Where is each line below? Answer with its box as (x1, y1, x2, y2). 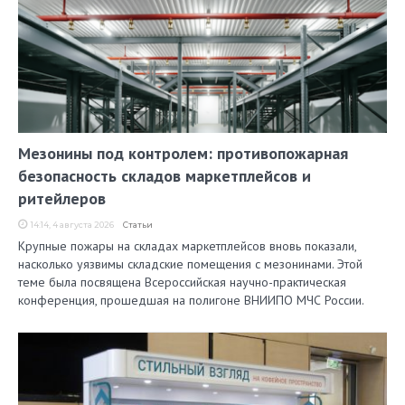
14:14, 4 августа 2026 (31, 220, 114, 231)
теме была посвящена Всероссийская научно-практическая (18, 274, 346, 291)
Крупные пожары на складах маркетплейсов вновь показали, (18, 238, 356, 255)
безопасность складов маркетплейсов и (18, 165, 311, 187)
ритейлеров (18, 188, 106, 210)
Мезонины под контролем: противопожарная (18, 143, 348, 165)
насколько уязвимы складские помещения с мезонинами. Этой (18, 256, 363, 273)
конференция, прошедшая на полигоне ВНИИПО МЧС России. (18, 292, 364, 309)
